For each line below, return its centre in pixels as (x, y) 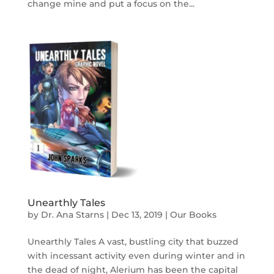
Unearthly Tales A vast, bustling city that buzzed (133, 242)
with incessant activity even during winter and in (136, 256)
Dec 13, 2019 (137, 215)
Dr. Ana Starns (72, 215)
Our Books (193, 215)
